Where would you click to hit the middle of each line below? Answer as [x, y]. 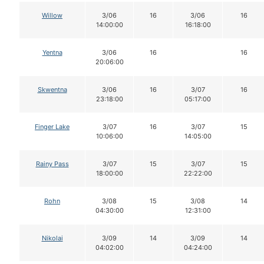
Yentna [52, 52]
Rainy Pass [52, 164]
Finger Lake [52, 126]
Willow [52, 15]
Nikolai [52, 238]
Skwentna [52, 89]
